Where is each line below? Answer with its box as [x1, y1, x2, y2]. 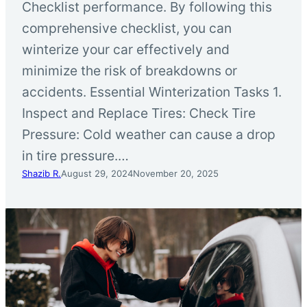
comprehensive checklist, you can [22, 19, 232, 36]
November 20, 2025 [133, 167, 219, 179]
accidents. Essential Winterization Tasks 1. [22, 83, 282, 100]
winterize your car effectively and [22, 40, 230, 58]
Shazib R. [22, 167, 61, 179]
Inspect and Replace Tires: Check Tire [22, 104, 256, 121]
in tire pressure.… [22, 147, 129, 164]
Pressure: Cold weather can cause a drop [22, 125, 275, 143]
